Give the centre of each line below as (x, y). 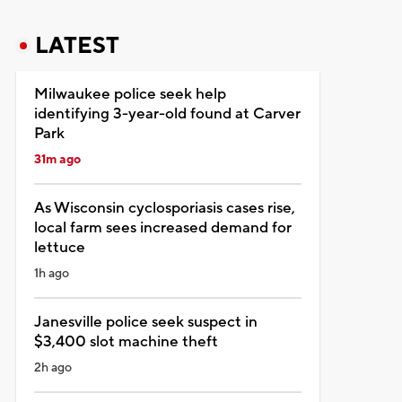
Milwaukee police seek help (130, 94)
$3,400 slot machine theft (126, 341)
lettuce (59, 247)
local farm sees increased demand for (162, 227)
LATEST (77, 45)
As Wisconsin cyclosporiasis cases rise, (164, 208)
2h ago (52, 367)
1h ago (51, 273)
